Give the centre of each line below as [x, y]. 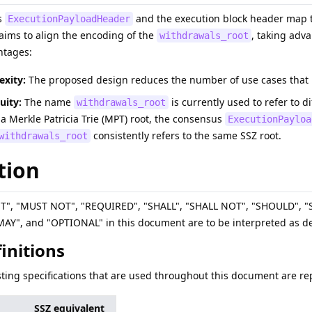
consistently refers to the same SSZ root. [186, 135]
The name [48, 102]
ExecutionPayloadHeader [69, 19]
